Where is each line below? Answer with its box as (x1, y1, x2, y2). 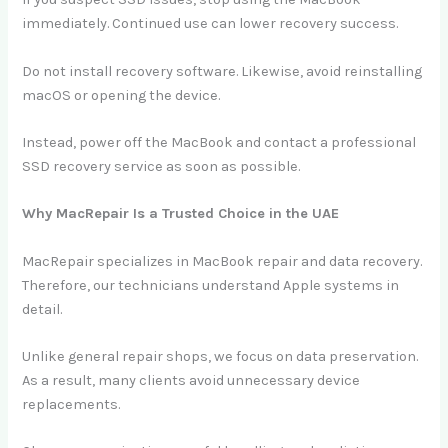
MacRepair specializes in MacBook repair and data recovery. (22, 252, 423, 270)
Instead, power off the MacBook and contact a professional (22, 133, 417, 151)
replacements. (22, 395, 121, 413)
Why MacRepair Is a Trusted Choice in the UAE (22, 205, 340, 223)
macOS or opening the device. (22, 86, 221, 104)
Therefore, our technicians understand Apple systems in (22, 276, 400, 294)
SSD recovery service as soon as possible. (22, 157, 301, 175)
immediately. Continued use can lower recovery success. (22, 15, 399, 33)
